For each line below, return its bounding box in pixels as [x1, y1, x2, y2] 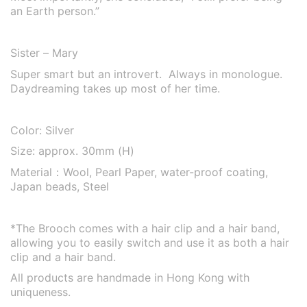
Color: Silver [10, 123, 74, 137]
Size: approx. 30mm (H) [10, 144, 134, 158]
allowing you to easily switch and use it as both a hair [10, 235, 289, 249]
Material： [10, 164, 63, 179]
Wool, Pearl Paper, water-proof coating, [63, 164, 268, 179]
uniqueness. [10, 285, 71, 299]
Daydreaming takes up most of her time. [10, 81, 220, 95]
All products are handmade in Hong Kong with [10, 271, 249, 284]
